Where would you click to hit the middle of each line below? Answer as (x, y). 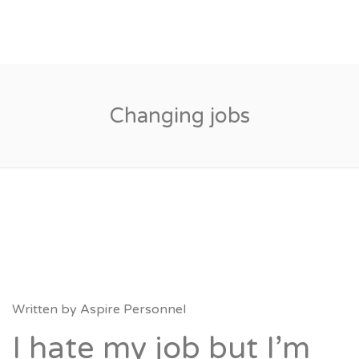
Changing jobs (179, 116)
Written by (46, 309)
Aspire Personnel (133, 309)
